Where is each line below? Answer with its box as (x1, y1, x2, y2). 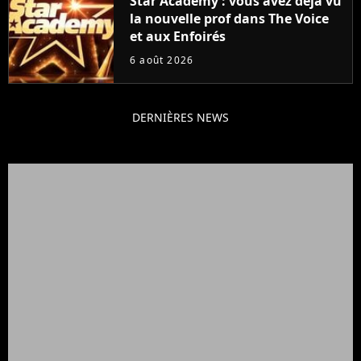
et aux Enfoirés (130, 27, 226, 45)
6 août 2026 (130, 52, 194, 67)
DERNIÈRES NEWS (132, 109, 229, 125)
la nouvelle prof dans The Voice (130, 9, 329, 27)
